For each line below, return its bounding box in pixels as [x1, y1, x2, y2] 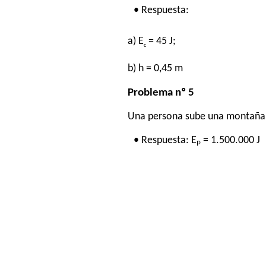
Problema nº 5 [128, 87, 195, 99]
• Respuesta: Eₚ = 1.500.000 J [134, 135, 261, 145]
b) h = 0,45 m [128, 64, 183, 74]
